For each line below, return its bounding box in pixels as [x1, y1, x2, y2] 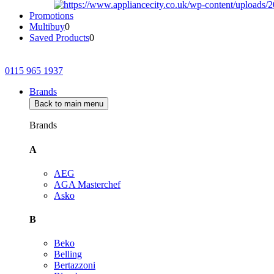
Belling [54, 249, 82, 260]
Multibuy [29, 21, 65, 32]
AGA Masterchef [54, 179, 120, 190]
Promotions [29, 10, 73, 21]
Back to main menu [34, 99, 103, 109]
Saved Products [29, 32, 89, 43]
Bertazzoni [54, 260, 95, 271]
